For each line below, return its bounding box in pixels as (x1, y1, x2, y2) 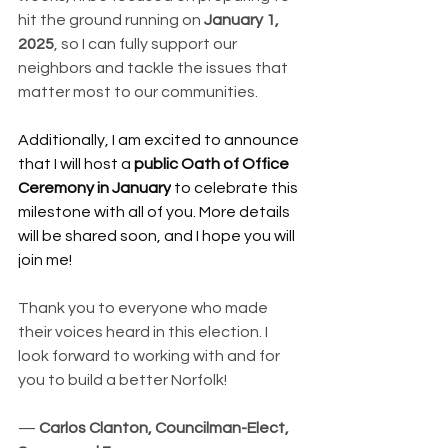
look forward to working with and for (18, 347, 283, 364)
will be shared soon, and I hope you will (18, 227, 298, 244)
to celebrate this (171, 179, 301, 196)
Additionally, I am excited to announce (18, 131, 302, 148)
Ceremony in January (18, 179, 171, 196)
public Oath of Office (134, 155, 292, 172)
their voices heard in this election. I (18, 323, 271, 340)
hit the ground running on (18, 11, 204, 28)
